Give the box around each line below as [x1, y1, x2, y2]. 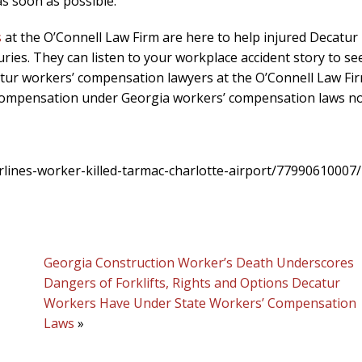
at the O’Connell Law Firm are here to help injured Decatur [2, 28, 358, 46]
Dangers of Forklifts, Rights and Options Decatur [44, 274, 340, 292]
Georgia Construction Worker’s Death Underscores [44, 254, 354, 271]
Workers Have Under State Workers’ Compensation [44, 294, 356, 312]
